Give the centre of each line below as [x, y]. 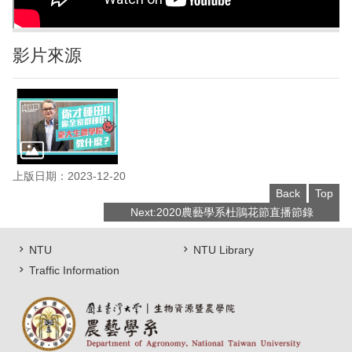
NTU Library [224, 250]
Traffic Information [74, 271]
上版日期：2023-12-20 [69, 176]
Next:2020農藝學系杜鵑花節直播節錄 [222, 213]
